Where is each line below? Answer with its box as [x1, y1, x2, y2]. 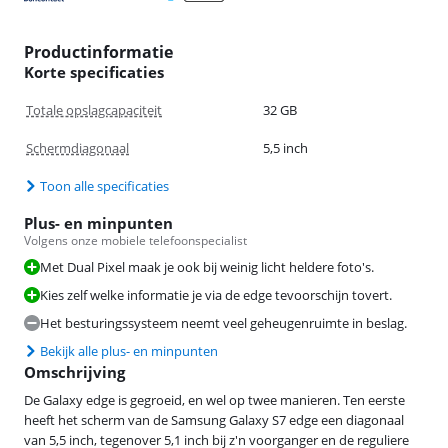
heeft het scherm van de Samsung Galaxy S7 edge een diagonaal [24, 410, 404, 429]
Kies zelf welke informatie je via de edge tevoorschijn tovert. [40, 285, 392, 304]
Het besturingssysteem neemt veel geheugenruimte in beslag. [40, 313, 407, 332]
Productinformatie [24, 40, 173, 63]
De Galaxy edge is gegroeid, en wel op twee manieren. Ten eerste [24, 390, 405, 409]
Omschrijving [24, 361, 125, 382]
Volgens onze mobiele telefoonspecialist [24, 231, 247, 249]
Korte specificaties [24, 61, 164, 82]
